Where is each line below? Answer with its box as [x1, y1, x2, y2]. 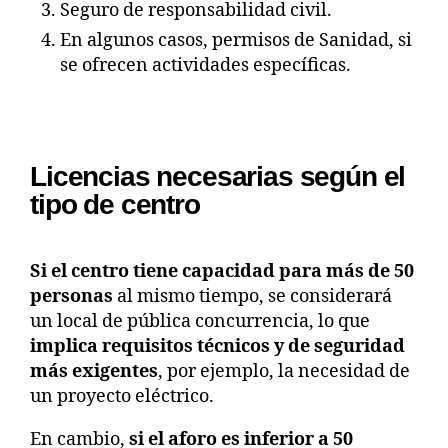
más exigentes [30, 359, 158, 383]
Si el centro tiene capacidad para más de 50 [30, 259, 414, 283]
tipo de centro [30, 188, 200, 220]
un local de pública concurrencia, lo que [30, 309, 370, 333]
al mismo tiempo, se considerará [113, 284, 392, 308]
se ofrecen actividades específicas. [60, 53, 351, 77]
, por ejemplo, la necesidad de [158, 359, 410, 383]
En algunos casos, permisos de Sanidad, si [60, 28, 412, 52]
